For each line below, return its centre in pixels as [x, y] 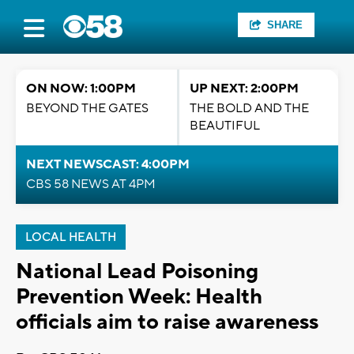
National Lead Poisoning [137, 271]
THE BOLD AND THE [249, 108]
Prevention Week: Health [139, 297]
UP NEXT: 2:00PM [244, 88]
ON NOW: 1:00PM [81, 88]
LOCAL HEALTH [71, 237]
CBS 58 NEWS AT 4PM [91, 184]
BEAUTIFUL [225, 126]
